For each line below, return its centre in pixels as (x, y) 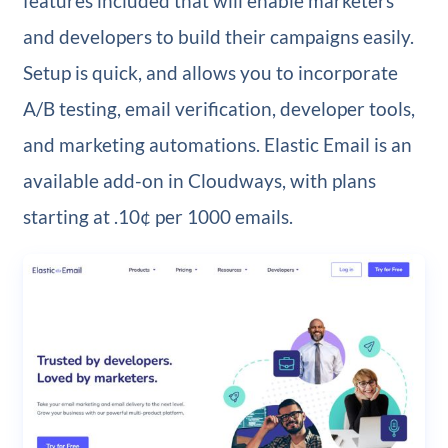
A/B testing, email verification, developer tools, (218, 108)
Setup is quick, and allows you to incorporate (210, 72)
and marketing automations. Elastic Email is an (217, 144)
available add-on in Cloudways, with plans (199, 180)
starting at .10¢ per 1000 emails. (157, 216)
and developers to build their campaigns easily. (218, 36)
